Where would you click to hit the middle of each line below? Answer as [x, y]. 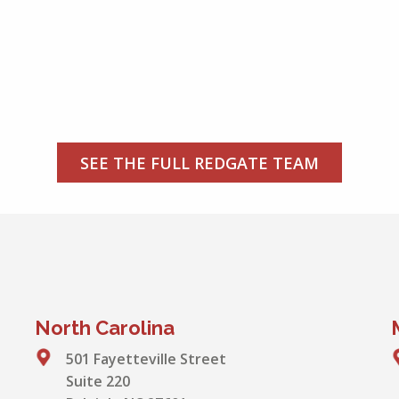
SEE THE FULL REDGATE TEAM [199, 163]
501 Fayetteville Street [146, 359]
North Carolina [105, 328]
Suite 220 [98, 381]
